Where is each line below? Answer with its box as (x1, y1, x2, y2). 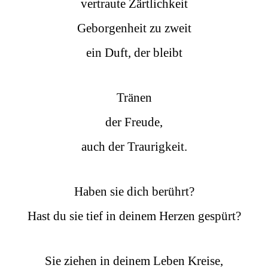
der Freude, (105, 114, 163, 129)
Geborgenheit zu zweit (77, 20, 191, 35)
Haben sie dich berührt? (74, 184, 194, 199)
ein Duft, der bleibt (86, 45, 182, 60)
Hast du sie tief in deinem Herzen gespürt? (27, 208, 241, 223)
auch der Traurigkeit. (81, 139, 187, 154)
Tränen (116, 90, 152, 105)
